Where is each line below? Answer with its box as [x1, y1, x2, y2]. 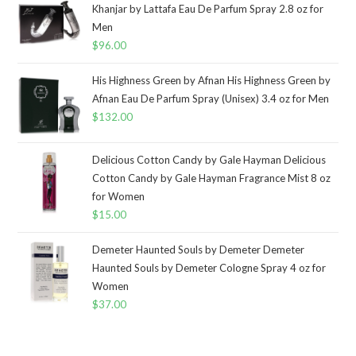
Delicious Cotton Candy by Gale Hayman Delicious [92, 153, 327, 166]
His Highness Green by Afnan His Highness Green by [92, 73, 331, 87]
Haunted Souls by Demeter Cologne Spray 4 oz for [92, 261, 327, 274]
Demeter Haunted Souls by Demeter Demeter [92, 242, 305, 256]
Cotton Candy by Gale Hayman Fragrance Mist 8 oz [92, 171, 331, 184]
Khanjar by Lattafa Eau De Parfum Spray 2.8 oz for [92, 2, 324, 15]
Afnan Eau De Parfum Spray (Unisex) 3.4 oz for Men [92, 91, 330, 105]
